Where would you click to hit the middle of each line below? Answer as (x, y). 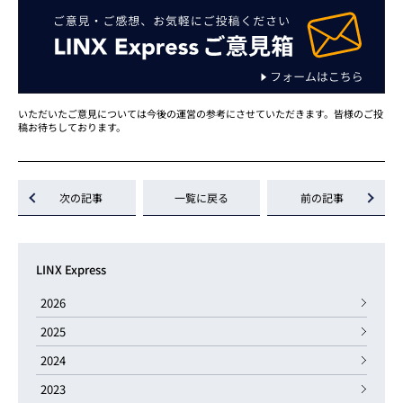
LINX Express (71, 270)
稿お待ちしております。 (72, 127)
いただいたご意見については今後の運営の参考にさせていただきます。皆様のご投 (201, 114)
